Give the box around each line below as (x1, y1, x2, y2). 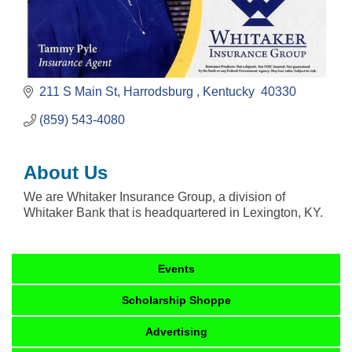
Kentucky (203, 84, 258, 98)
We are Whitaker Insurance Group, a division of (24, 189, 285, 203)
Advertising (145, 324, 207, 338)
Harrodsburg (123, 84, 196, 98)
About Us (24, 161, 108, 183)
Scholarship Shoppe (122, 293, 231, 306)
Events (158, 262, 195, 275)
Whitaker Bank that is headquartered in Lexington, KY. (24, 205, 323, 219)
